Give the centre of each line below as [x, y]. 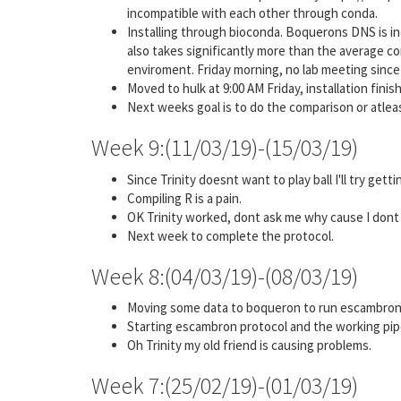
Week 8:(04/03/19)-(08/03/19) [225, 276]
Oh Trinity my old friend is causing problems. [249, 345]
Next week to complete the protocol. [230, 235]
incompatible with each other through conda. [252, 13]
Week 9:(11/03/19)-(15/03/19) [225, 147]
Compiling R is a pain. [184, 198]
